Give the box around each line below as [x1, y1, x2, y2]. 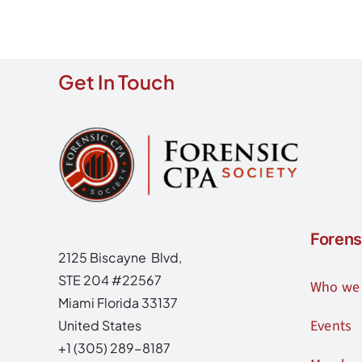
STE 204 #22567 [57, 271, 162, 288]
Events [309, 315, 352, 336]
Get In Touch [57, 69, 175, 94]
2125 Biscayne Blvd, [57, 248, 182, 266]
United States [57, 316, 141, 334]
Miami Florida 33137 [57, 293, 178, 311]
